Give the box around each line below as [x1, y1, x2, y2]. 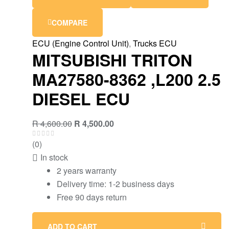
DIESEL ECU [32, 86, 130, 110]
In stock [40, 151, 68, 163]
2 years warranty [57, 164, 117, 176]
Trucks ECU [133, 37, 177, 49]
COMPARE [52, 17, 87, 28]
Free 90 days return [57, 191, 127, 203]
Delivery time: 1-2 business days [57, 177, 174, 190]
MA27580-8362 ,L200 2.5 [32, 67, 221, 91]
